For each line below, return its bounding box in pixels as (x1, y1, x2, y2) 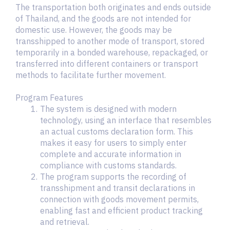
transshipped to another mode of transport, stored (15, 36, 204, 46)
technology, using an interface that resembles (40, 115, 212, 125)
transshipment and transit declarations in (40, 183, 195, 193)
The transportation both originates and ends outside (15, 2, 211, 12)
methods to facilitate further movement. (15, 70, 166, 80)
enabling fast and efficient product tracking (40, 205, 203, 216)
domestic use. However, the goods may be (15, 25, 172, 35)
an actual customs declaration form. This (40, 126, 193, 137)
